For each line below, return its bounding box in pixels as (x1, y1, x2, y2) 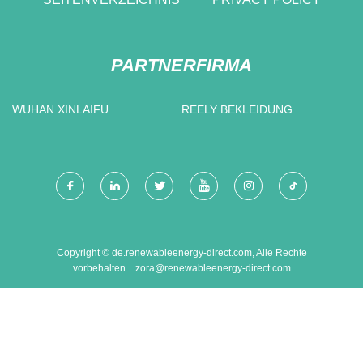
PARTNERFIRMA (111, 54, 252, 75)
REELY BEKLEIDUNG (220, 102, 293, 116)
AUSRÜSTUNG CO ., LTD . (124, 139, 152, 153)
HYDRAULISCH (12, 121, 92, 135)
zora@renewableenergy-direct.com (135, 262, 291, 274)
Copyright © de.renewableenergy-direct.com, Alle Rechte (56, 246, 307, 258)
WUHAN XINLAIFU (12, 102, 58, 116)
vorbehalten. (72, 262, 135, 274)
